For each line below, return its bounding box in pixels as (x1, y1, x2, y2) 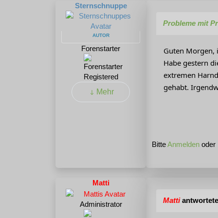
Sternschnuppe (74, 1, 127, 10)
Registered (83, 73, 118, 81)
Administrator (79, 200, 122, 208)
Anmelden (167, 140, 200, 149)
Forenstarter (81, 44, 120, 53)
